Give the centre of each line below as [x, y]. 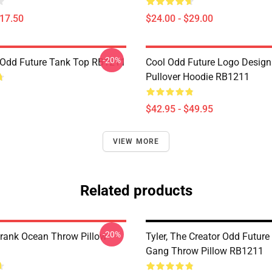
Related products [136, 191]
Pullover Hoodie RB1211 [198, 77]
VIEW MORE [136, 141]
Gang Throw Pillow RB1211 [205, 251]
